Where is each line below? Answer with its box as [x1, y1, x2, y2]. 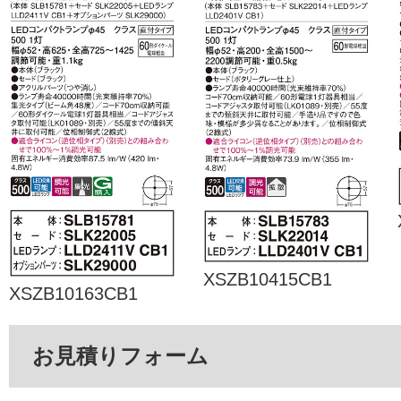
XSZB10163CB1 [9, 283, 138, 303]
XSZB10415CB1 [203, 269, 332, 289]
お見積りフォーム [32, 343, 209, 368]
